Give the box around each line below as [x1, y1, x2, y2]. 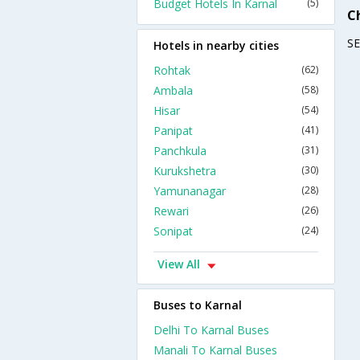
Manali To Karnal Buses [153, 342, 277, 358]
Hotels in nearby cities [153, 38, 279, 53]
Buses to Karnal [153, 297, 242, 313]
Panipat [153, 123, 193, 138]
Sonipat [153, 223, 193, 239]
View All [157, 256, 200, 272]
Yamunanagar [153, 183, 226, 198]
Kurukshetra [153, 163, 216, 178]
